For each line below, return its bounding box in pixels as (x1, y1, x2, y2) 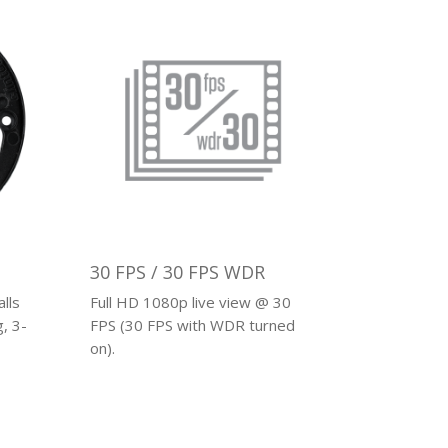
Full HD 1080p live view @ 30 (90, 292, 292, 313)
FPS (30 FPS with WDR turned (90, 315, 296, 336)
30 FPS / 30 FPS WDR (90, 260, 266, 285)
